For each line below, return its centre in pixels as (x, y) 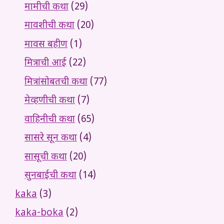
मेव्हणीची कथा (50, 101)
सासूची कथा (46, 157)
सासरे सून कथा (51, 138)
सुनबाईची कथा (50, 176)
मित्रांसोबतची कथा (56, 82)
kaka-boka (39, 213)
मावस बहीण (46, 44)
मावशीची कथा (49, 26)
